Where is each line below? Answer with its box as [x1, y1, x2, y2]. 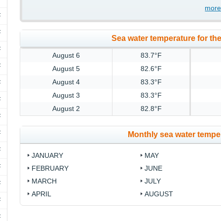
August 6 [52, 51, 80, 60]
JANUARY [32, 151, 64, 160]
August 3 [52, 91, 80, 100]
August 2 [52, 105, 80, 113]
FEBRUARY [32, 164, 69, 173]
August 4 [52, 78, 80, 86]
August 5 [52, 65, 80, 73]
